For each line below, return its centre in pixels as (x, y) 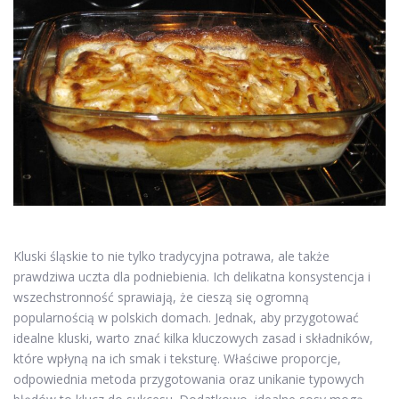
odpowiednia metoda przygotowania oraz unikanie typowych (189, 379)
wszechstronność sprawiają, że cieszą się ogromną (161, 297)
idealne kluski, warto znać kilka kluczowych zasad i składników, (193, 338)
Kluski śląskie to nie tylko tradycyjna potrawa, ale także (171, 256)
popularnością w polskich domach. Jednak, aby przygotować (186, 317)
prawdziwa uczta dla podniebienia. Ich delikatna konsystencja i (192, 276)
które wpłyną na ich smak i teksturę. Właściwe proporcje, (177, 358)
